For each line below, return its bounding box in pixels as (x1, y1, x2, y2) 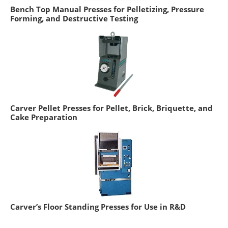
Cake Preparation (10, 112, 77, 123)
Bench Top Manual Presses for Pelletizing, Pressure (10, 4, 204, 15)
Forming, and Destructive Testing (10, 13, 138, 24)
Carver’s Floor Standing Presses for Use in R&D (10, 202, 186, 212)
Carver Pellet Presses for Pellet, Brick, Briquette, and (10, 103, 213, 113)
